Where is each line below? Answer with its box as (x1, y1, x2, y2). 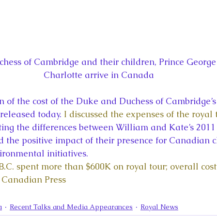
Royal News (140, 202, 178, 212)
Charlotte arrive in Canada (44, 69, 154, 81)
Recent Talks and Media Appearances (10, 202, 133, 212)
